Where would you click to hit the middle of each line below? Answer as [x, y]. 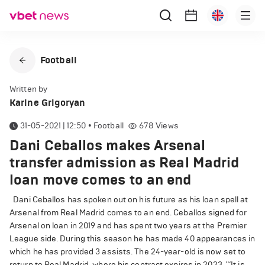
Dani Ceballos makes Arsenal [107, 146]
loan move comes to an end [101, 180]
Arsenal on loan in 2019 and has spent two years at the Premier [128, 226]
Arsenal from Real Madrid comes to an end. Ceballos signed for [128, 213]
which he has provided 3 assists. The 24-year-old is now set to [128, 252]
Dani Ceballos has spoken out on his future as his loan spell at [129, 200]
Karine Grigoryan [48, 103]
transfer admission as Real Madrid [125, 163]
